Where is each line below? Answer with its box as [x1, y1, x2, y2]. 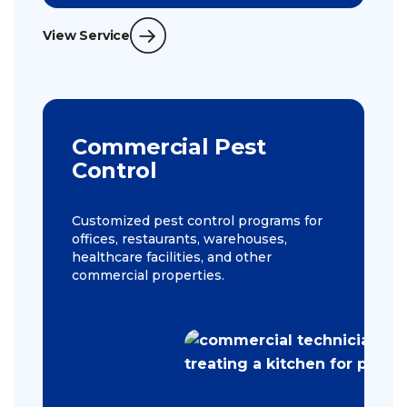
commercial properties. [72, 267, 224, 284]
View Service [43, 27, 131, 45]
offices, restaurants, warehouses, [72, 231, 287, 248]
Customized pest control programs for [72, 213, 323, 230]
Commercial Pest [72, 134, 266, 161]
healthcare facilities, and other [72, 249, 272, 266]
